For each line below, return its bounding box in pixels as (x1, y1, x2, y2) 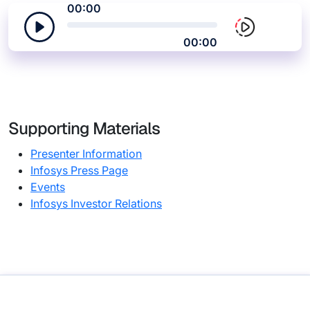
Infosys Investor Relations (30, 197, 162, 210)
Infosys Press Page (30, 163, 128, 177)
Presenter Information (30, 147, 142, 161)
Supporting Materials (8, 118, 160, 139)
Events (30, 180, 65, 194)
